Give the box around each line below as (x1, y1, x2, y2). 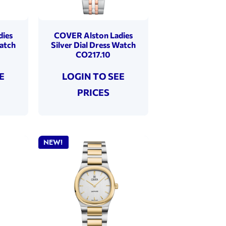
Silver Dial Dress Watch (50, 39, 136, 49)
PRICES (77, 86, 109, 98)
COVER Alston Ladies (53, 30, 133, 40)
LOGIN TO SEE (62, 70, 125, 82)
